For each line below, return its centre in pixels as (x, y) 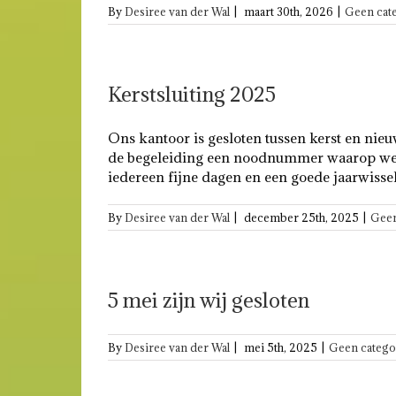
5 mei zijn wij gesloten (209, 300)
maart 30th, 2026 (289, 11)
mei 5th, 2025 (281, 347)
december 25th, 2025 (301, 217)
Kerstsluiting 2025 (192, 94)
